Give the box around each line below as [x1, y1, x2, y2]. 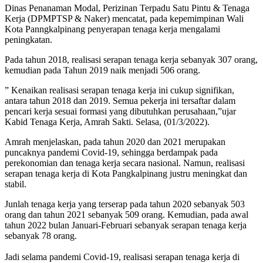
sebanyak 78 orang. [5, 230, 77, 241]
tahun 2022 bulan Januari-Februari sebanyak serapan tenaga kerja [5, 220, 247, 230]
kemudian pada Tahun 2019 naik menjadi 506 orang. [5, 65, 200, 75]
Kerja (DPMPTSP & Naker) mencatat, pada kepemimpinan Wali [5, 13, 244, 23]
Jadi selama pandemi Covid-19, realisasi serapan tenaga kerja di [5, 251, 240, 262]
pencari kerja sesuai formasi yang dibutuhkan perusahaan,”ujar [5, 106, 236, 116]
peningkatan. [5, 34, 52, 45]
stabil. [5, 178, 26, 189]
